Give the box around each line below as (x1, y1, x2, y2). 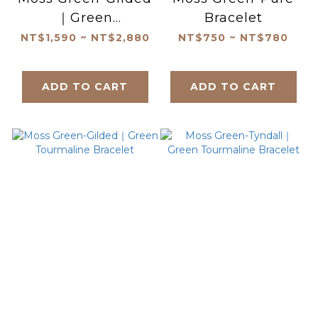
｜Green (57, 9, 113, 26)
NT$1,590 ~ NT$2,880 (20, 31, 150, 44)
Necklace (53, 48, 117, 64)
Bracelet (204, 9, 263, 26)
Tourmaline (44, 28, 126, 45)
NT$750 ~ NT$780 (178, 31, 288, 44)
